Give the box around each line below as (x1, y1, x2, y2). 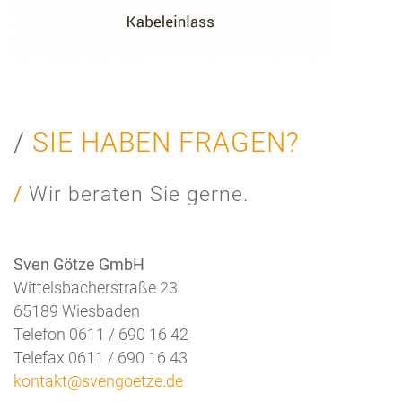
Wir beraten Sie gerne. (29, 181, 249, 206)
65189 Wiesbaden (13, 301, 140, 320)
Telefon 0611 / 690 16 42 (13, 324, 188, 344)
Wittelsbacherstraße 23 (13, 277, 178, 297)
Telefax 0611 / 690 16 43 (13, 347, 188, 367)
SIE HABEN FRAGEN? (32, 126, 300, 158)
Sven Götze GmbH (13, 254, 144, 274)
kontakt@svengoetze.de (13, 371, 183, 390)
